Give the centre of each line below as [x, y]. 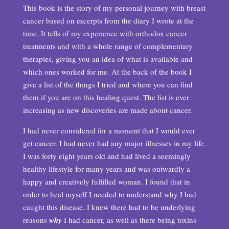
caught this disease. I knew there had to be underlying [109, 207]
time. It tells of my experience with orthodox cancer [105, 33]
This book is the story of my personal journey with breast [114, 8]
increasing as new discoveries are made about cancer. [107, 110]
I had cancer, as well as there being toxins [129, 220]
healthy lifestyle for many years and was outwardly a [106, 169]
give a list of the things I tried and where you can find [108, 84]
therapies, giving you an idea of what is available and [108, 59]
